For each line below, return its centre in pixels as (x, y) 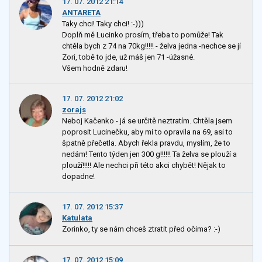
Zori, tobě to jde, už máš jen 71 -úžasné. (128, 57)
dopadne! (78, 177)
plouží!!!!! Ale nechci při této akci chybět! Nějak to (144, 166)
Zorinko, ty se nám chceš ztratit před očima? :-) (141, 229)
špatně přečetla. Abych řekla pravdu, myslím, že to (146, 143)
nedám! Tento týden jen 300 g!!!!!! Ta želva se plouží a (149, 154)
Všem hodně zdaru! (95, 68)
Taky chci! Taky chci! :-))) (103, 23)
